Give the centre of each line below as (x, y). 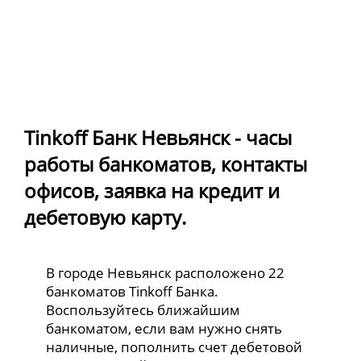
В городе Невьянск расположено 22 (166, 273)
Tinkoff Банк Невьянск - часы (158, 138)
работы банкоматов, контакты (166, 164)
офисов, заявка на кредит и (152, 191)
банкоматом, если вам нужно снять (164, 329)
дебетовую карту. (105, 218)
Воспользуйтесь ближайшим (143, 310)
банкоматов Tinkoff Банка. (133, 292)
